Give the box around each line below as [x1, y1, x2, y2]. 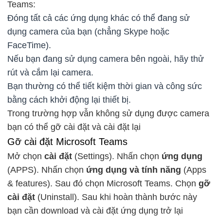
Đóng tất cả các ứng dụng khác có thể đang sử [7, 13, 190, 23]
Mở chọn [7, 151, 44, 162]
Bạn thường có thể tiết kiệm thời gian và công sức [7, 81, 202, 91]
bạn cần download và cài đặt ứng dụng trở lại [7, 206, 183, 216]
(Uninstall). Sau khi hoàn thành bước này [35, 192, 197, 202]
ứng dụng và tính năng [84, 165, 181, 175]
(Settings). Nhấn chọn [72, 151, 159, 162]
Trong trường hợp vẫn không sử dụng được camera [7, 109, 209, 119]
